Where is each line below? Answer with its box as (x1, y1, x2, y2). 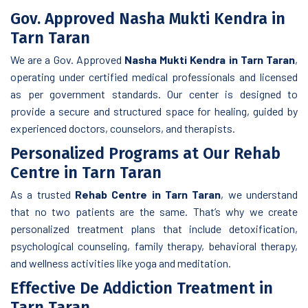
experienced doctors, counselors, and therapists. (10, 121, 235, 135)
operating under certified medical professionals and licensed (10, 69, 298, 83)
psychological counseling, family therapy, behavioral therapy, (10, 239, 298, 252)
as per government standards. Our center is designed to (10, 87, 298, 100)
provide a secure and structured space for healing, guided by (10, 104, 298, 118)
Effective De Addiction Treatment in (10, 278, 273, 298)
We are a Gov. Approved (10, 52, 124, 66)
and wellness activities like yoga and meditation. (10, 256, 231, 269)
